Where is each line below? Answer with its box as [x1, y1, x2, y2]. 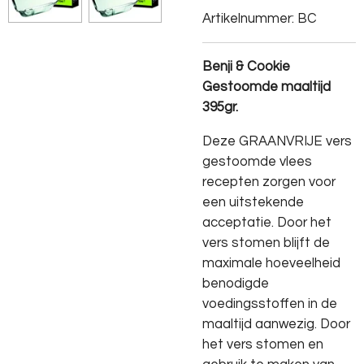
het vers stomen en [202, 337, 323, 352]
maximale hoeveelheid [202, 256, 340, 271]
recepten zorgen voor [202, 175, 336, 189]
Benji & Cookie [202, 59, 290, 74]
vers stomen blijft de [202, 236, 330, 250]
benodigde [202, 276, 269, 291]
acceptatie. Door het [202, 215, 331, 230]
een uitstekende [202, 195, 304, 210]
